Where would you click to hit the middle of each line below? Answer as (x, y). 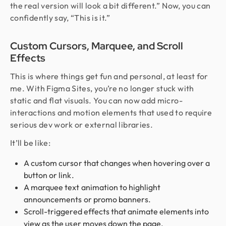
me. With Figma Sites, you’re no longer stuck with (102, 88)
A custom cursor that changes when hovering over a (117, 163)
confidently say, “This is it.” (60, 18)
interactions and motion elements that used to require (111, 112)
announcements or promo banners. (87, 199)
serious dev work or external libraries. (82, 125)
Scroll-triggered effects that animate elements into (117, 211)
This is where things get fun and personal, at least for (109, 76)
